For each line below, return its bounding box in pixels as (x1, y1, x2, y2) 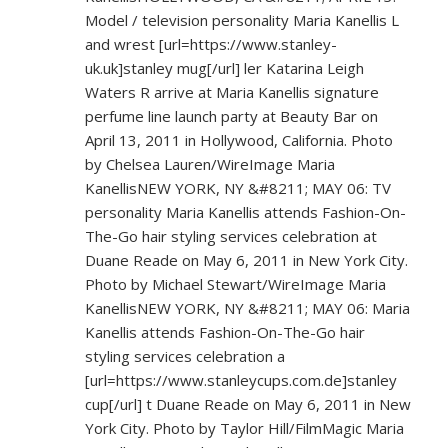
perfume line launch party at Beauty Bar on (85, 106, 378, 126)
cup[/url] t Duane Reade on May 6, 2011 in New (85, 394, 411, 414)
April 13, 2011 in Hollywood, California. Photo (85, 130, 393, 150)
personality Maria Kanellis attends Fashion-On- (85, 202, 406, 222)
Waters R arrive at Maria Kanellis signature (85, 82, 379, 102)
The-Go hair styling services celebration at (85, 226, 377, 246)
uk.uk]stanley (85, 58, 173, 78)
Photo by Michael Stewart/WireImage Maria (85, 274, 386, 294)
